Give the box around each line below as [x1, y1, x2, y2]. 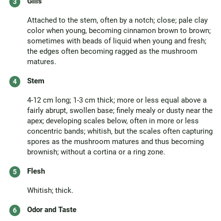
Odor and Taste [27, 205, 76, 214]
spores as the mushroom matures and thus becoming [27, 137, 204, 146]
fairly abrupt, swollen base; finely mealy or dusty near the [27, 106, 213, 115]
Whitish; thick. [27, 186, 74, 195]
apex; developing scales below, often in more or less [27, 116, 199, 125]
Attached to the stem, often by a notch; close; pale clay [27, 16, 208, 25]
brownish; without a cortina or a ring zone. [27, 147, 165, 156]
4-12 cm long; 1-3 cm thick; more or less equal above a [27, 96, 207, 105]
